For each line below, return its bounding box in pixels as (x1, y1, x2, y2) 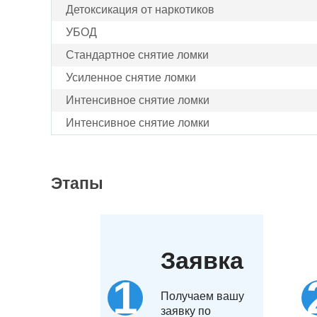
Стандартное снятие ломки (66, 49, 209, 61)
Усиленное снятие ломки (66, 71, 196, 83)
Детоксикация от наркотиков (66, 4, 214, 16)
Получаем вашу (161, 290, 244, 302)
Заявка (161, 247, 243, 274)
